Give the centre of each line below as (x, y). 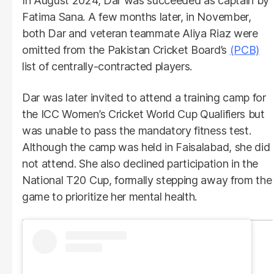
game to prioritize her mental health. (110, 196)
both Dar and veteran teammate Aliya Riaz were (140, 33)
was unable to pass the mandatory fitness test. (137, 130)
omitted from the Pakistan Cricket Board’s (126, 50)
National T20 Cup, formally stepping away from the (147, 180)
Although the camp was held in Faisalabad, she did (146, 147)
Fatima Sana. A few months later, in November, (137, 17)
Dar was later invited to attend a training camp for (144, 97)
